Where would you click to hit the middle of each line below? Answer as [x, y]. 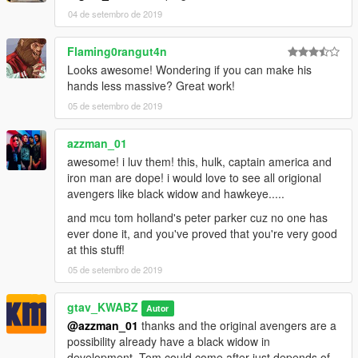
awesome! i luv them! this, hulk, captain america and [199, 162]
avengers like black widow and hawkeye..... [176, 194]
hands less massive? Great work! [151, 86]
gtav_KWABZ [103, 307]
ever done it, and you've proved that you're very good [202, 234]
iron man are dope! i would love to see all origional [194, 178]
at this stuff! [96, 250]
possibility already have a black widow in [169, 342]
